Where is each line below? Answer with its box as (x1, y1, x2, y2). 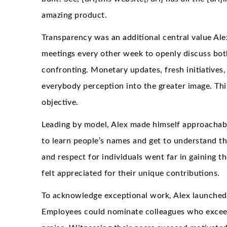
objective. (42, 98, 79, 106)
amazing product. (42, 11, 107, 19)
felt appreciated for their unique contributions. (42, 169, 220, 177)
